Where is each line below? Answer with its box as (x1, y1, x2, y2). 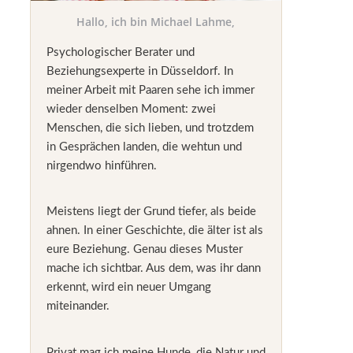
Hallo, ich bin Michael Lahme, (76, 13, 236, 29)
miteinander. (46, 300, 110, 313)
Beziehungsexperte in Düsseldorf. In (46, 65, 233, 77)
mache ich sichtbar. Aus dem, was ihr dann (46, 262, 261, 275)
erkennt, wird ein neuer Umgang (46, 281, 211, 294)
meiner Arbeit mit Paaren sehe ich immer (46, 84, 255, 96)
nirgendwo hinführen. (46, 159, 157, 172)
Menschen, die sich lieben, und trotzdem (46, 121, 254, 134)
